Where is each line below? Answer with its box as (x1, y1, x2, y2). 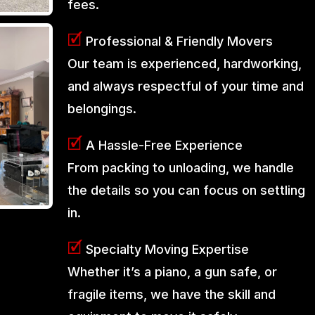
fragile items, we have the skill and (67, 286, 276, 302)
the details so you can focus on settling (67, 182, 306, 198)
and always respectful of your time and (67, 78, 304, 94)
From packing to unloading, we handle (67, 160, 295, 175)
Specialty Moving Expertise (82, 241, 250, 257)
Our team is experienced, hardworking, (67, 56, 302, 71)
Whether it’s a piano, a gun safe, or (67, 264, 278, 279)
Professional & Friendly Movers (82, 33, 274, 49)
